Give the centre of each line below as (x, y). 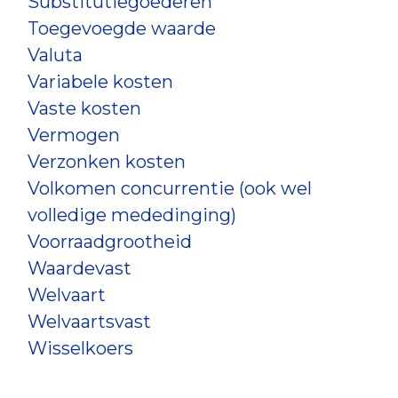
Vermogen (74, 135)
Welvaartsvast (89, 322)
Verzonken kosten (107, 162)
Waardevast (80, 268)
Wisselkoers (80, 348)
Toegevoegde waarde (122, 28)
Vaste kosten (84, 108)
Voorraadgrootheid (110, 242)
